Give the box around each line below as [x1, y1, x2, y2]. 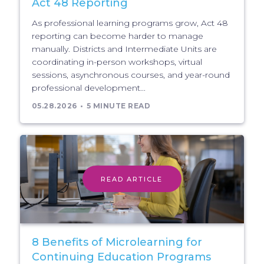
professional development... [31, 82, 146, 93]
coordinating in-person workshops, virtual [31, 56, 202, 67]
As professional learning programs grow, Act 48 [31, 17, 228, 28]
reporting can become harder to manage [31, 30, 203, 41]
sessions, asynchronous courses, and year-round [31, 69, 230, 80]
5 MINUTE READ [86, 101, 151, 110]
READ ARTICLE [101, 175, 163, 184]
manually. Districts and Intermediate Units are [31, 43, 217, 54]
